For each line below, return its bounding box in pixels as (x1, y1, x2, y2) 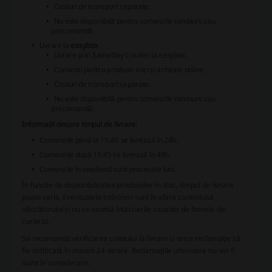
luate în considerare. (22, 257, 90, 268)
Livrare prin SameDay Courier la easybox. (53, 50, 187, 61)
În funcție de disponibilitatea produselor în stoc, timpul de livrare (22, 180, 234, 191)
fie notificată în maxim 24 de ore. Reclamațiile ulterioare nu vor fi (22, 245, 235, 256)
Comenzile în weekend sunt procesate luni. (39, 164, 176, 175)
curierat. (22, 216, 50, 227)
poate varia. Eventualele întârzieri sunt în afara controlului (22, 192, 213, 203)
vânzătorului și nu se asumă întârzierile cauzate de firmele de (22, 204, 225, 215)
